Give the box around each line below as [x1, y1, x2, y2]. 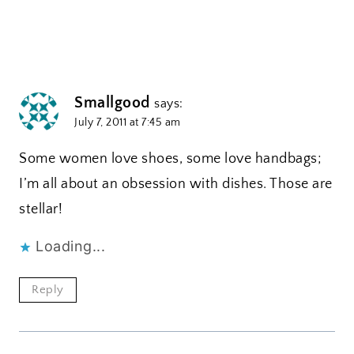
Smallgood [74, 93, 150, 111]
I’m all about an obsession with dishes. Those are [19, 176, 333, 193]
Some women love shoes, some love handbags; [19, 151, 322, 168]
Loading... [36, 238, 105, 255]
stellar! [19, 201, 62, 218]
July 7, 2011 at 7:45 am [74, 115, 181, 129]
